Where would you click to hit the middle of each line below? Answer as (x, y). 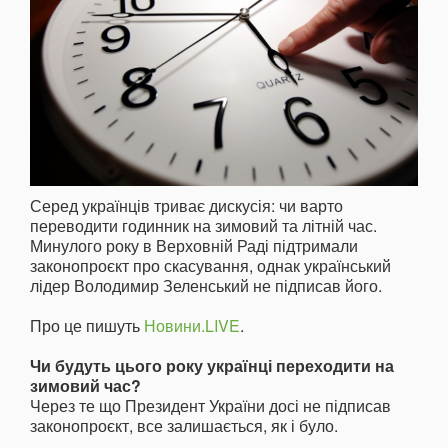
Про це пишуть (87, 326)
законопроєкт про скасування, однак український (210, 266)
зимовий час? (85, 386)
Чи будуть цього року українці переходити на (212, 366)
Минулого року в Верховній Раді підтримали (194, 246)
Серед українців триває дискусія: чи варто (186, 206)
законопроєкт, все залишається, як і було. (184, 426)
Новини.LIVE (192, 326)
